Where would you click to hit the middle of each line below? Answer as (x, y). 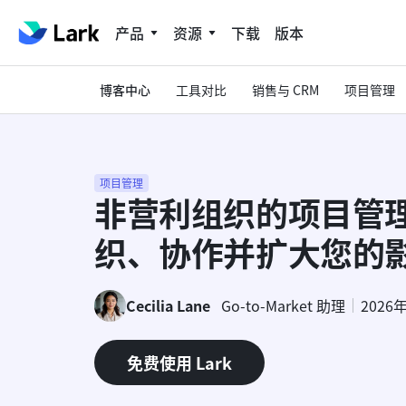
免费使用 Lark (179, 362)
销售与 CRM (285, 89)
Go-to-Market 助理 (283, 305)
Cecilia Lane (168, 305)
